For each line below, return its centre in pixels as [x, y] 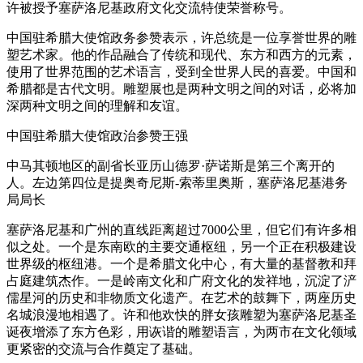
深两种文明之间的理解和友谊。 [97, 105]
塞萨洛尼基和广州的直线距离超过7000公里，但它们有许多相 [181, 229]
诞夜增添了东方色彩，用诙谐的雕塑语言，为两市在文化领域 [181, 331]
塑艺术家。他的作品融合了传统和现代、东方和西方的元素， [181, 54]
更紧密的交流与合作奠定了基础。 [104, 348]
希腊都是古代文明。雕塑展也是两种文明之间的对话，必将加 [181, 88]
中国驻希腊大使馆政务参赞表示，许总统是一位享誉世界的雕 [181, 37]
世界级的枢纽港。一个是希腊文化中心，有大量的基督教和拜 [181, 263]
